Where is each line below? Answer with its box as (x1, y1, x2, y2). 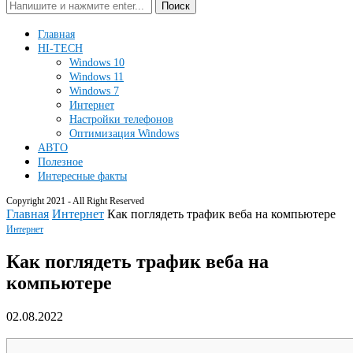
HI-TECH (38, 43, 83, 54)
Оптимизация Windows (69, 128, 179, 139)
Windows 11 (69, 71, 124, 83)
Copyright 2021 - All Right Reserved (6, 195, 144, 206)
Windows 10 (69, 57, 124, 69)
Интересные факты (38, 170, 127, 182)
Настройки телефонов (69, 113, 173, 125)
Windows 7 (69, 85, 119, 97)
